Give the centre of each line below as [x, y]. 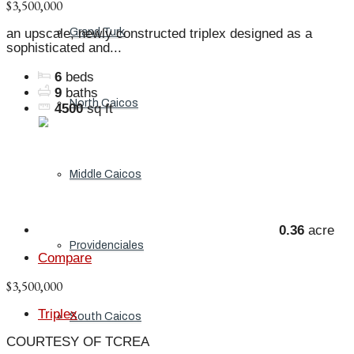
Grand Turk [97, 32]
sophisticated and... [64, 48]
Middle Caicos [105, 174]
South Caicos [105, 316]
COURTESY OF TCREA [78, 342]
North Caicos [104, 103]
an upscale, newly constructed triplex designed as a [159, 34]
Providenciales [107, 245]
